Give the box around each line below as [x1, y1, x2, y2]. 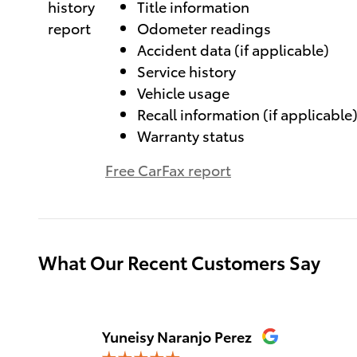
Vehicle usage [137, 81, 229, 102]
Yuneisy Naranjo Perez [102, 325, 252, 346]
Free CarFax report [105, 159, 231, 179]
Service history [137, 60, 236, 80]
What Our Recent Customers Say [38, 248, 320, 275]
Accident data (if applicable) [137, 38, 329, 59]
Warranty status [137, 124, 245, 145]
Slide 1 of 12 [76, 324, 155, 344]
